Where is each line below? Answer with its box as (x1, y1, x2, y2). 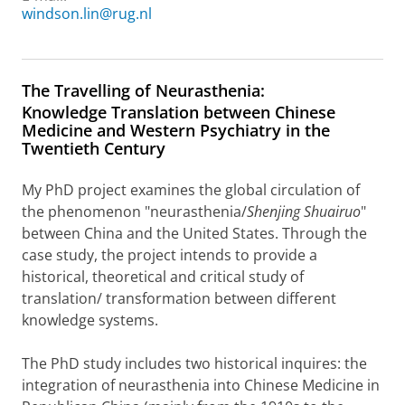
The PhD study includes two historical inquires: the (22, 353, 367, 373)
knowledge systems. (22, 310, 158, 330)
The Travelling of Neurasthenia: (22, 80, 265, 101)
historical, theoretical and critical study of (22, 267, 304, 287)
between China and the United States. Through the (22, 223, 367, 243)
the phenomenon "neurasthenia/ (22, 202, 247, 221)
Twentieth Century (22, 137, 165, 159)
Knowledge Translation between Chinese (22, 101, 335, 123)
